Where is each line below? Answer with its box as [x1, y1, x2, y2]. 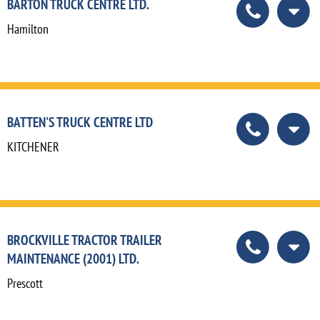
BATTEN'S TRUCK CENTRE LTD [7, 113, 153, 131]
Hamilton [7, 21, 49, 37]
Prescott [7, 275, 43, 292]
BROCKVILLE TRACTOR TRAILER [7, 231, 162, 249]
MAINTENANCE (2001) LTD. [7, 249, 139, 268]
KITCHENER [7, 139, 59, 156]
